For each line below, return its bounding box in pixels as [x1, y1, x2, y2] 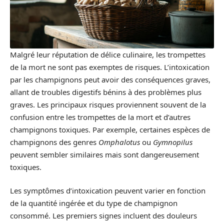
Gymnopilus [153, 136, 192, 147]
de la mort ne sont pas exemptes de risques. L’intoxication [10, 61, 209, 72]
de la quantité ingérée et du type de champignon [10, 198, 177, 208]
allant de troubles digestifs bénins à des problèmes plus [10, 86, 201, 97]
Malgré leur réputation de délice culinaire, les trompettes [10, 49, 205, 59]
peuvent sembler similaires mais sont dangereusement [10, 149, 199, 159]
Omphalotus [98, 136, 140, 147]
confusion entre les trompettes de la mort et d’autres [10, 111, 190, 122]
